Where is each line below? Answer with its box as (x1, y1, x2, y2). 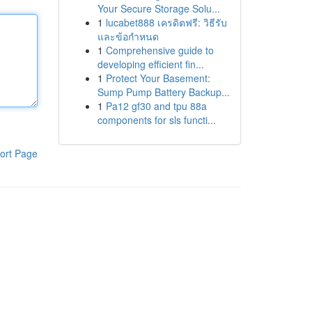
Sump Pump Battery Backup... (97, 85, 230, 99)
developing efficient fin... (97, 57, 204, 71)
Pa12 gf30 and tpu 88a (105, 99, 207, 113)
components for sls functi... (97, 113, 216, 127)
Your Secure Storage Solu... (97, 1, 220, 15)
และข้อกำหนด (97, 29, 159, 43)
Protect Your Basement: (105, 71, 210, 85)
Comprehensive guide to (105, 43, 214, 57)
